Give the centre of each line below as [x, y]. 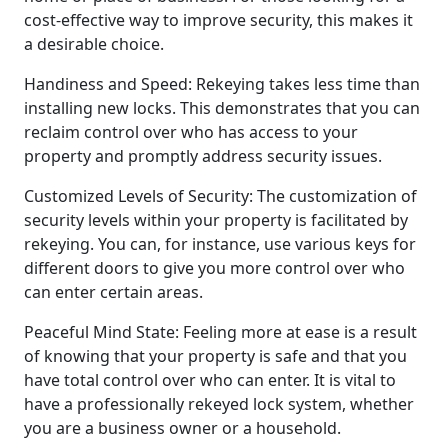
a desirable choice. [94, 43]
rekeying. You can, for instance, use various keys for [220, 243]
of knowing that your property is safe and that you [215, 355]
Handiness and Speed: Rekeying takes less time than [222, 83]
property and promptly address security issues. [203, 155]
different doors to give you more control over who [214, 267]
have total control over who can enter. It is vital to [210, 379]
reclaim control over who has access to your [191, 131]
